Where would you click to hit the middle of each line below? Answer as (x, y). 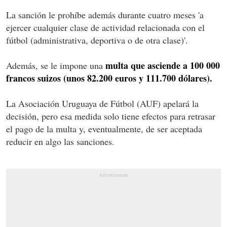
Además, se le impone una (56, 65)
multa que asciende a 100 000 (163, 65)
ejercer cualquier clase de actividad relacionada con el (105, 27)
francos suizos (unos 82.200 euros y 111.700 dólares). (109, 78)
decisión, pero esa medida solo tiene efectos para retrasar (111, 116)
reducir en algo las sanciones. (60, 141)
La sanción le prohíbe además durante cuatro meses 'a (105, 14)
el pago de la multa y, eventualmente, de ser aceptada (104, 128)
